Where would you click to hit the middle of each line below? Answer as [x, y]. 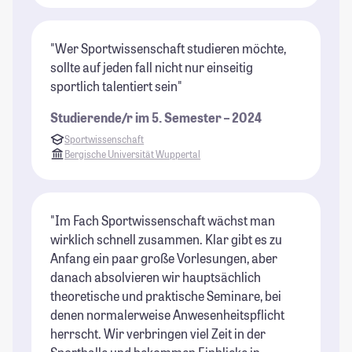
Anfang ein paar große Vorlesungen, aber [164, 258]
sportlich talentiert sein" [116, 86]
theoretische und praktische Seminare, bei [166, 295]
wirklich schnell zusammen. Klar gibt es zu [166, 239]
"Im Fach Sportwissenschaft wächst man [163, 220]
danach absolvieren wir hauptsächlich [156, 277]
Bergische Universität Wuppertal [133, 154]
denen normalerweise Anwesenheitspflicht [167, 314]
